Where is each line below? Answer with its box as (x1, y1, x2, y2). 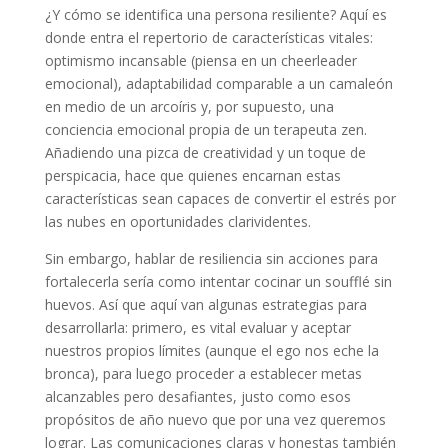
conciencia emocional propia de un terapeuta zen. (44, 120, 367, 140)
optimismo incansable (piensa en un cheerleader (44, 51, 357, 71)
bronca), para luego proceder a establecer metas (44, 364, 362, 384)
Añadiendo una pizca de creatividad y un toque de (44, 143, 366, 163)
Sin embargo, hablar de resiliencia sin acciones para (44, 249, 378, 269)
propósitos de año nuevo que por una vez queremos (44, 410, 386, 430)
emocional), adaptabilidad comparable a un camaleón (44, 74, 393, 94)
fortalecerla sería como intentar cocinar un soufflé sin (44, 272, 392, 292)
